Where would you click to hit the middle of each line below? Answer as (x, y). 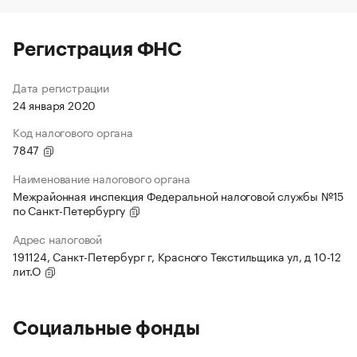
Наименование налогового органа (102, 178)
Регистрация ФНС (97, 50)
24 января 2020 (55, 105)
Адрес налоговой (57, 239)
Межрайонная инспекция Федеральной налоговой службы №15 (178, 196)
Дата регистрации (61, 87)
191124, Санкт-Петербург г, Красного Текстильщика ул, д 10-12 (177, 256)
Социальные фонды (106, 329)
